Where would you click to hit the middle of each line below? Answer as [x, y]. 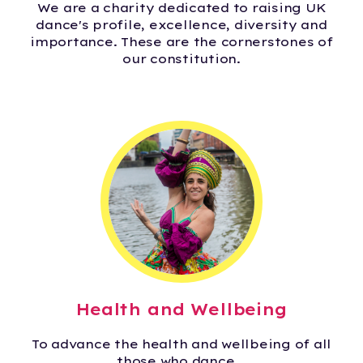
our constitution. [181, 58]
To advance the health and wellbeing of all [181, 344]
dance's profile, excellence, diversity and [181, 24]
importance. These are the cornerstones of [181, 41]
